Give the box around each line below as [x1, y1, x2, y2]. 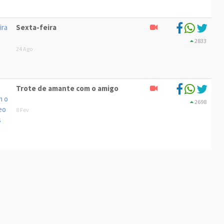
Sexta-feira [16, 22, 56, 32]
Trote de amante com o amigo [16, 83, 118, 93]
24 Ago [16, 45, 32, 52]
